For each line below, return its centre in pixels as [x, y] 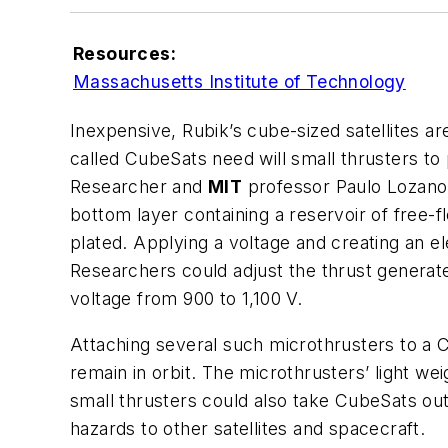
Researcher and [139, 186]
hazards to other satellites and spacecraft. [248, 428]
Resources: [124, 54]
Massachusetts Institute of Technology [239, 82]
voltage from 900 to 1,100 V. [186, 298]
